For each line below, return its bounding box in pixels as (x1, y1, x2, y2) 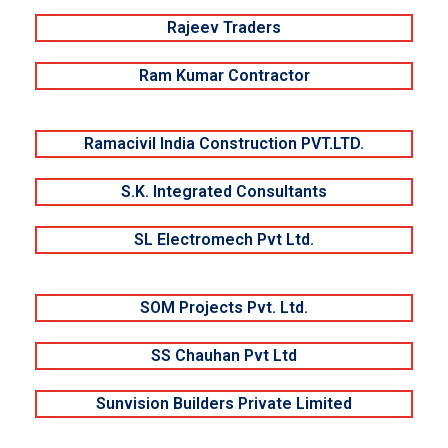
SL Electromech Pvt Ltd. (134, 230, 314, 250)
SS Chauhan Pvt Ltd (151, 346, 297, 366)
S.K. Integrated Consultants (121, 182, 327, 202)
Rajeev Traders (167, 18, 281, 38)
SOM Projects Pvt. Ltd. (140, 298, 308, 318)
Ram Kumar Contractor (138, 66, 310, 86)
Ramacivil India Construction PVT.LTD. (84, 134, 364, 154)
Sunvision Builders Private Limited (96, 394, 352, 414)
